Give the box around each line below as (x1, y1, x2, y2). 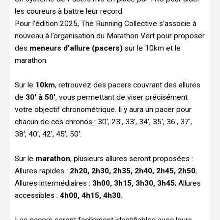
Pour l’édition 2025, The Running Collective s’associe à (15, 19, 196, 28)
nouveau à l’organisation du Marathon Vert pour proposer (15, 31, 205, 40)
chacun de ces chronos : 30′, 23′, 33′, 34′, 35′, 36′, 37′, (15, 117, 192, 126)
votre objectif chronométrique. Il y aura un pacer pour (15, 105, 192, 114)
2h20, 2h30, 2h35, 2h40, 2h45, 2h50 (70, 166, 195, 175)
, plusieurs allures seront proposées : (70, 154, 193, 163)
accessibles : (15, 191, 60, 200)
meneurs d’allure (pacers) (29, 43, 123, 53)
